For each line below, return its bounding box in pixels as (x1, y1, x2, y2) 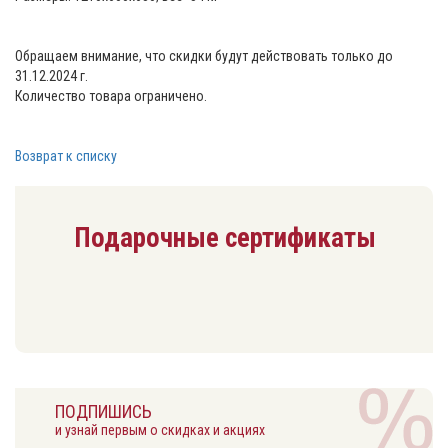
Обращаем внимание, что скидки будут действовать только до (15, 48, 393, 65)
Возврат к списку (15, 148, 117, 165)
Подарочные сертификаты (74, 222, 376, 255)
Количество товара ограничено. (15, 88, 207, 105)
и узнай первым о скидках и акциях (55, 422, 265, 439)
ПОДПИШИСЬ (55, 401, 152, 423)
